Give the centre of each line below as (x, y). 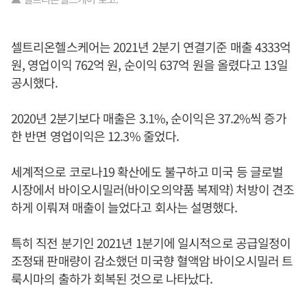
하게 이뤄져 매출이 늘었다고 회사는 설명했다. (124, 207)
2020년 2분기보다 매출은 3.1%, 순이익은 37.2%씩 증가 (149, 118)
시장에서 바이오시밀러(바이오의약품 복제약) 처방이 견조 (152, 189)
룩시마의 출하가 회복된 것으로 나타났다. (112, 279)
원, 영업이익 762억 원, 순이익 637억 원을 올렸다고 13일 (149, 65)
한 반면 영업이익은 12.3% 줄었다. (95, 136)
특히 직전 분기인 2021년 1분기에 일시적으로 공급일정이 (151, 243)
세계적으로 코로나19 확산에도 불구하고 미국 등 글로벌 (147, 172)
